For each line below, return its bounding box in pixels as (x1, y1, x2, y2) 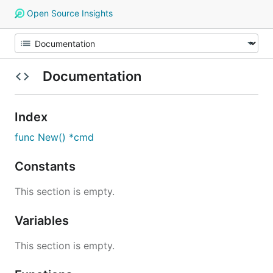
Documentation (39, 68, 144, 84)
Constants (15, 159, 79, 174)
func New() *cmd (15, 131, 94, 143)
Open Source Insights (24, 8, 113, 18)
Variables (15, 213, 72, 228)
